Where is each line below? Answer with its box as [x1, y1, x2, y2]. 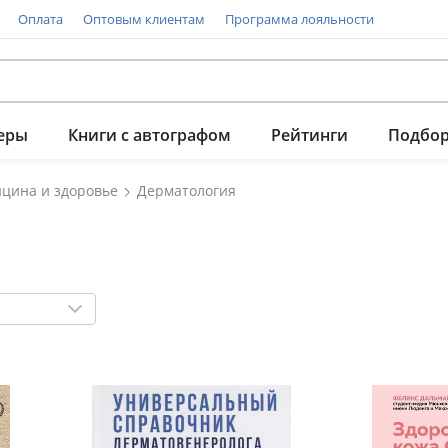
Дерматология [137, 181, 236, 200]
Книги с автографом [68, 124, 231, 146]
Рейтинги [271, 124, 348, 146]
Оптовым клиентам [83, 10, 205, 28]
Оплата [18, 10, 63, 28]
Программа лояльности [225, 10, 374, 28]
